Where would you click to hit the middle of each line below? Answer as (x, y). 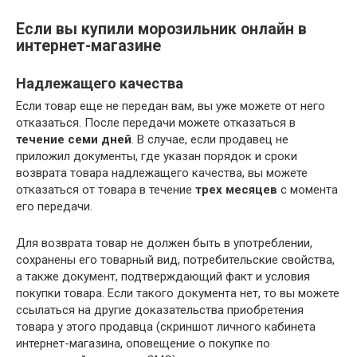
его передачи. (54, 206)
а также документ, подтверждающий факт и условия (163, 277)
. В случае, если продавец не (210, 139)
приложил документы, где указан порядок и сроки (157, 156)
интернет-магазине (88, 46)
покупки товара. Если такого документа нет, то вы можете (178, 293)
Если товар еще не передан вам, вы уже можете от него (171, 106)
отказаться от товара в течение (106, 190)
